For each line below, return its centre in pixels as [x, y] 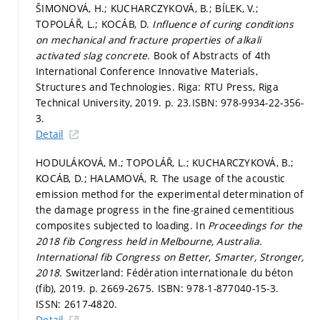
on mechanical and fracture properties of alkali [149, 40]
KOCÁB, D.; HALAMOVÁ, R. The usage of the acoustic [161, 178]
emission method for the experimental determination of [170, 194]
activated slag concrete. [95, 55]
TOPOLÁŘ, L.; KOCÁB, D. [94, 24]
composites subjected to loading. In [122, 225]
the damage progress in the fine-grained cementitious [165, 209]
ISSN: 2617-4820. [77, 304]
